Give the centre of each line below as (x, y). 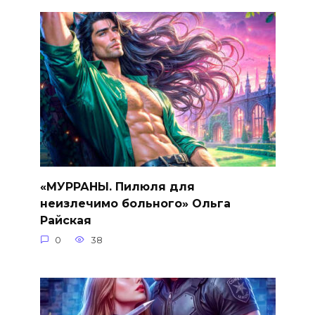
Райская (65, 220)
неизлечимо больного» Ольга (135, 203)
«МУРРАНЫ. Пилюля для (117, 186)
